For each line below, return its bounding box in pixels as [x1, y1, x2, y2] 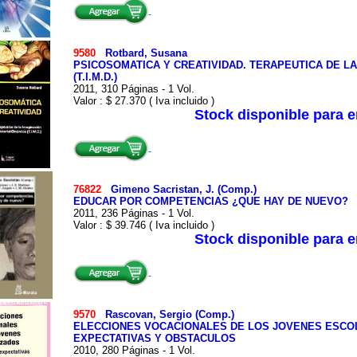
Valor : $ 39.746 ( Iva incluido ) [73, 219, 214, 231]
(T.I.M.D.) [73, 71, 117, 83]
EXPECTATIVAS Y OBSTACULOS [73, 332, 236, 344]
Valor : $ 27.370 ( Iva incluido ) [73, 95, 214, 107]
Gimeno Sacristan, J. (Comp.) [110, 183, 257, 195]
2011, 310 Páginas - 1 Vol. [73, 83, 194, 95]
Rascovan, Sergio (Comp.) [104, 308, 234, 320]
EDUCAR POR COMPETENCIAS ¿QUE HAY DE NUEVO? [73, 195, 348, 207]
